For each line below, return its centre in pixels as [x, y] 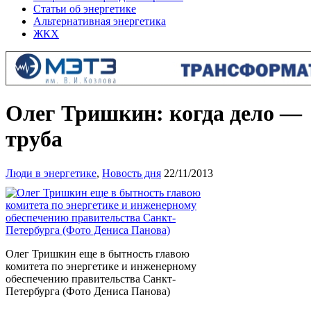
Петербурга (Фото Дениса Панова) [88, 291]
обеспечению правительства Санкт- [91, 278]
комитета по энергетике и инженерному [101, 266]
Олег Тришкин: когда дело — [154, 114]
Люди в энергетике [51, 173]
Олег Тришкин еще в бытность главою [98, 253]
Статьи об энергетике [85, 9]
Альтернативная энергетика [100, 21]
